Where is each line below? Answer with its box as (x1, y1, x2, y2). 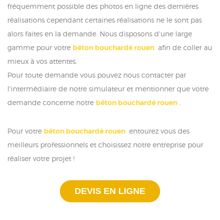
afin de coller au (154, 43, 212, 52)
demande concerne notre (7, 98, 96, 107)
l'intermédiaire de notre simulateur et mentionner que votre (7, 84, 209, 93)
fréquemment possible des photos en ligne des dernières (7, 1, 198, 10)
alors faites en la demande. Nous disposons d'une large (7, 29, 192, 38)
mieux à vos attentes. (7, 56, 77, 65)
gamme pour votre (7, 43, 73, 52)
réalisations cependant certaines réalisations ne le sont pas (7, 15, 202, 24)
